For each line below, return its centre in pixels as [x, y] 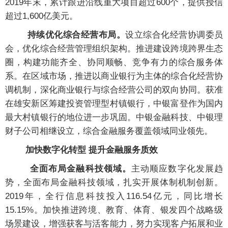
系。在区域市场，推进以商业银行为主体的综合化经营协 [114, 76]
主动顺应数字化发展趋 [177, 169]
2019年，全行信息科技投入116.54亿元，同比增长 [114, 196]
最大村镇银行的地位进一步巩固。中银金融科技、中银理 [114, 118]
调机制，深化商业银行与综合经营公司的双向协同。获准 [114, 90]
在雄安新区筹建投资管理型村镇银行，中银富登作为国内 [114, 104]
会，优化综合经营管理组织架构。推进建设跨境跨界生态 [114, 49]
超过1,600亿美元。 [41, 16]
